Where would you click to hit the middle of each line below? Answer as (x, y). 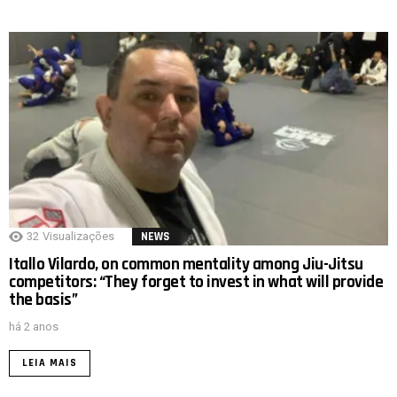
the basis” (43, 300)
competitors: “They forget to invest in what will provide (196, 283)
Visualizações (78, 237)
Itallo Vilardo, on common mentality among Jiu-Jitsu (186, 265)
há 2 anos (34, 327)
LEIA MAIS (50, 363)
